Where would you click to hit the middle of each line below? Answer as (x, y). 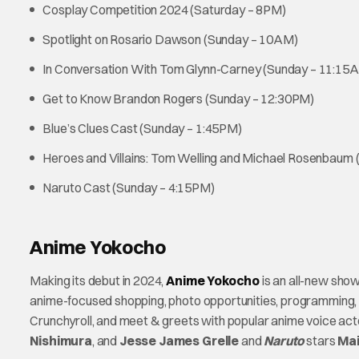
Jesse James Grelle (179, 341)
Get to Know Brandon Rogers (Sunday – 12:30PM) (179, 99)
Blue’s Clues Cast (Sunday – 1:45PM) (142, 129)
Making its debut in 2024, (98, 281)
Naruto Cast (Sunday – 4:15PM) (129, 188)
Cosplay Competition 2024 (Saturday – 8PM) (164, 10)
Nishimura (61, 341)
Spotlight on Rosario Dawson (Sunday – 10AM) (170, 40)
